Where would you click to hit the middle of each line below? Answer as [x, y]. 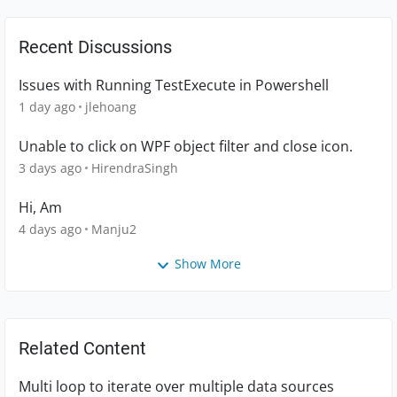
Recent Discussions [95, 47]
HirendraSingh [135, 168]
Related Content [82, 348]
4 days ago [50, 230]
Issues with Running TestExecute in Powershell [174, 86]
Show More [208, 264]
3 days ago [50, 168]
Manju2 [114, 230]
